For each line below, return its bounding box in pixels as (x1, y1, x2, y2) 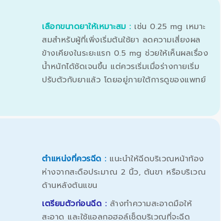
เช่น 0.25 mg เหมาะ (134, 20, 206, 33)
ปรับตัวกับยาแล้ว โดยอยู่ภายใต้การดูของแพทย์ (42, 74, 206, 86)
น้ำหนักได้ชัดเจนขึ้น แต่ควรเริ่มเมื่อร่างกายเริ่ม (42, 60, 199, 73)
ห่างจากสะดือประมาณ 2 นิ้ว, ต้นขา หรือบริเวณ (42, 166, 206, 178)
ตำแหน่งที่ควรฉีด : (42, 152, 110, 165)
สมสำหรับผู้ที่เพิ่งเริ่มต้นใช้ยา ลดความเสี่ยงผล (42, 34, 201, 46)
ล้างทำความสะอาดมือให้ (110, 197, 192, 210)
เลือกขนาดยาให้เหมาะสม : (42, 20, 134, 33)
